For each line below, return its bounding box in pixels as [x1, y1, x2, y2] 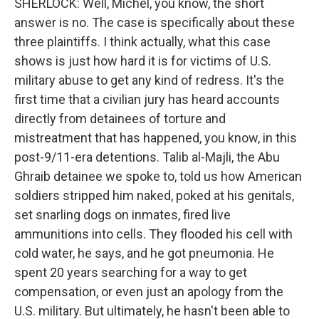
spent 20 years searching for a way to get [14, 265, 247, 280]
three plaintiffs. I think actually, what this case [14, 34, 271, 49]
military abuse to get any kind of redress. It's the [14, 73, 284, 88]
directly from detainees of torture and [14, 111, 226, 126]
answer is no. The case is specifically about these [14, 15, 295, 30]
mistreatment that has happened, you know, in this [14, 130, 297, 145]
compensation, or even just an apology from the [14, 284, 283, 299]
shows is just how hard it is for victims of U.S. [14, 53, 271, 68]
